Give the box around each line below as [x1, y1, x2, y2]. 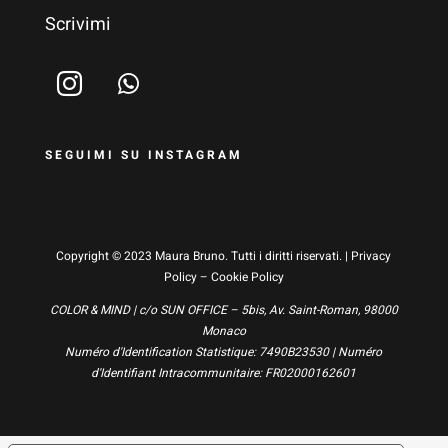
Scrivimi [44, 11, 111, 38]
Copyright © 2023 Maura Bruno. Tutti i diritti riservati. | [56, 247, 352, 265]
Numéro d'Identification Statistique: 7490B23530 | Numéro [65, 343, 383, 361]
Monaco [201, 322, 246, 340]
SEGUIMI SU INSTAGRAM [44, 146, 243, 164]
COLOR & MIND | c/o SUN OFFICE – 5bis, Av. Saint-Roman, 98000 [49, 301, 398, 319]
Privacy [351, 247, 392, 265]
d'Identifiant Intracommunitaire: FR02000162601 [91, 364, 357, 382]
